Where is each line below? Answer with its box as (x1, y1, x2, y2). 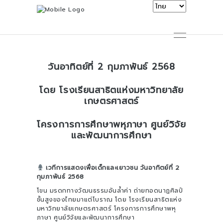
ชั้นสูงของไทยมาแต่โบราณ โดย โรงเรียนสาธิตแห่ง (37, 195, 182, 204)
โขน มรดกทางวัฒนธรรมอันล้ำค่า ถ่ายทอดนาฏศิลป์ (37, 186, 183, 195)
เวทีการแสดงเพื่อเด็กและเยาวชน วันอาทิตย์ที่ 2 (43, 163, 180, 172)
